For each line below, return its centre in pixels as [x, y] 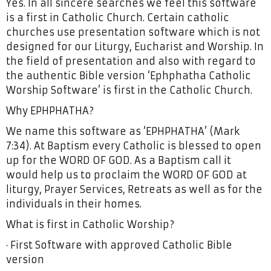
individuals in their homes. [74, 204]
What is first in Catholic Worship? [90, 224]
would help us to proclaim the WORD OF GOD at [126, 175]
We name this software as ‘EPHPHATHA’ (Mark [123, 131]
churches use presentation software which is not [133, 32]
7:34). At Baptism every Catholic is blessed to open [134, 146]
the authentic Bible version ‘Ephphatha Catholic [129, 76]
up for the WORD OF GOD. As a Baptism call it [119, 160]
